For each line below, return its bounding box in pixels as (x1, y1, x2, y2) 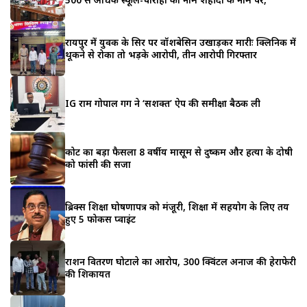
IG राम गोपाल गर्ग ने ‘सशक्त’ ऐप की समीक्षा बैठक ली (65, 96, 260, 110)
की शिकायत (65, 267, 110, 280)
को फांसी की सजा (65, 157, 131, 171)
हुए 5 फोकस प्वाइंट (65, 212, 136, 225)
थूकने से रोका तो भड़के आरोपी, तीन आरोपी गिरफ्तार (65, 47, 257, 61)
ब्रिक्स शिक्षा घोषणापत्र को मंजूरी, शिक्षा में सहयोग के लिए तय (65, 199, 289, 213)
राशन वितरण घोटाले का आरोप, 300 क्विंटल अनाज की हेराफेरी (65, 254, 296, 268)
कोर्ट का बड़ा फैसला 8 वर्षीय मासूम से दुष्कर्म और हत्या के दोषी (65, 145, 293, 158)
